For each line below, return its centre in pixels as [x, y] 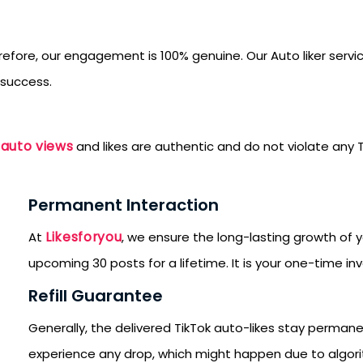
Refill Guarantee [96, 296]
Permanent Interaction [124, 205]
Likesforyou [84, 237]
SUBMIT [118, 328]
